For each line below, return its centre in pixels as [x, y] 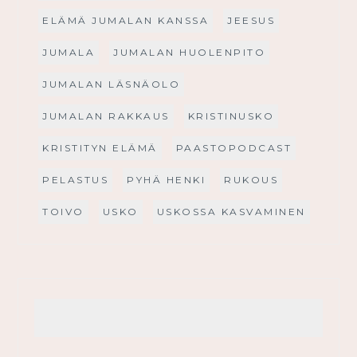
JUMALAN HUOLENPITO [190, 53]
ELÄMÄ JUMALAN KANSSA [126, 21]
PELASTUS [76, 180]
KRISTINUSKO [231, 116]
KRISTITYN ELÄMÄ [100, 148]
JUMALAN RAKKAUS [106, 116]
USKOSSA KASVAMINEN [231, 212]
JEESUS [251, 21]
